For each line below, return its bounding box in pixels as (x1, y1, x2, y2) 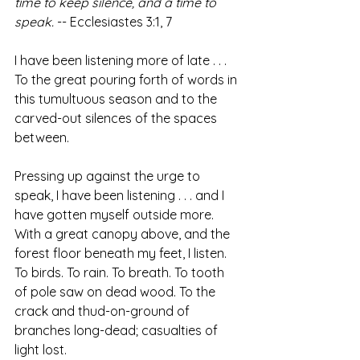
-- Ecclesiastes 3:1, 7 (54, 14, 172, 31)
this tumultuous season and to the (14, 91, 220, 108)
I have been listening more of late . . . (14, 52, 230, 69)
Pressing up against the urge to (14, 168, 203, 185)
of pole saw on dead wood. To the (14, 284, 219, 301)
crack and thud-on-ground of (14, 303, 193, 320)
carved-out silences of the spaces (14, 110, 220, 127)
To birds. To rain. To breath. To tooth (14, 264, 227, 281)
